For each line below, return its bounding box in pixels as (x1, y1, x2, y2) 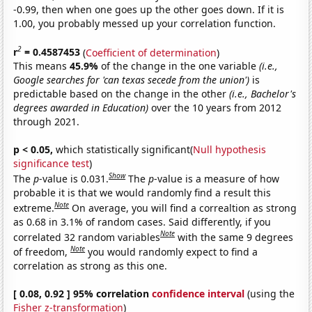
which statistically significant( (53, 143, 194, 157)
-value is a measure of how (154, 171, 280, 185)
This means (13, 59, 70, 73)
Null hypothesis (193, 143, 267, 157)
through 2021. (13, 115, 80, 129)
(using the (244, 286, 295, 300)
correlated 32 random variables (13, 230, 161, 244)
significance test (13, 157, 90, 171)
